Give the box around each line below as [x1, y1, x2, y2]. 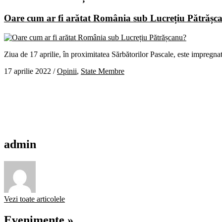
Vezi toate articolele [4, 195, 65, 204]
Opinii [57, 66, 77, 75]
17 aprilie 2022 [4, 66, 51, 75]
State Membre [81, 66, 124, 75]
